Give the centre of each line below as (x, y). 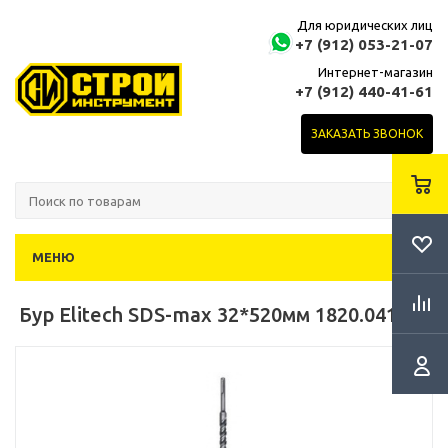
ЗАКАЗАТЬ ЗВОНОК (367, 133)
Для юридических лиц (365, 25)
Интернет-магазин (375, 72)
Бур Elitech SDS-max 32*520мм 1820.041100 (224, 314)
